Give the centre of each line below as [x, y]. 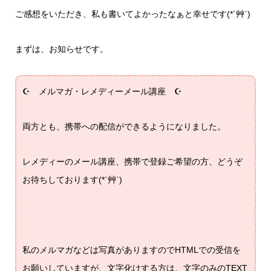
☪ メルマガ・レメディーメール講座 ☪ [102, 91]
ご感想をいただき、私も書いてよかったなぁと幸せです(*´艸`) [132, 14]
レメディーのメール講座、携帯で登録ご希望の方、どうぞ [132, 162]
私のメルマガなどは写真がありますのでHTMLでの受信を [131, 250]
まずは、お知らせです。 [61, 49]
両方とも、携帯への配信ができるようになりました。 [124, 126]
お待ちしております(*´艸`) [72, 180]
